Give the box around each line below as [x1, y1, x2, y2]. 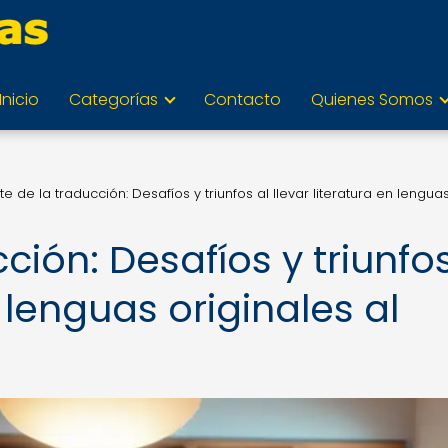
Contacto [204, 88, 281, 111]
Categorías [69, 88, 158, 111]
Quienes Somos [311, 88, 433, 111]
